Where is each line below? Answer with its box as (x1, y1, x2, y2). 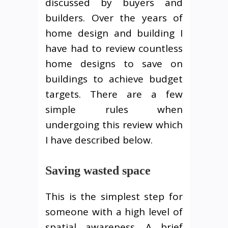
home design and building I (45, 26, 183, 40)
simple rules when (45, 102, 183, 116)
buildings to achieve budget (45, 72, 183, 85)
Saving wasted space (45, 163, 151, 177)
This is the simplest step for (45, 189, 183, 203)
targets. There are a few (45, 87, 183, 101)
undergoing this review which (45, 118, 183, 131)
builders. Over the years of (45, 11, 183, 24)
